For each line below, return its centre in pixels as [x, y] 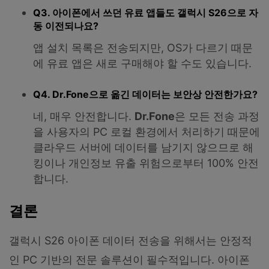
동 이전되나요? [66, 26]
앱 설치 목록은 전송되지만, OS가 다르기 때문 [143, 47]
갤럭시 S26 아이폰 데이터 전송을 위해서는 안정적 [131, 241]
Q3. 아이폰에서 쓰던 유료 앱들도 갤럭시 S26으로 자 [146, 13]
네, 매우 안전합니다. [84, 116]
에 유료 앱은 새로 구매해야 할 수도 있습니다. [142, 63]
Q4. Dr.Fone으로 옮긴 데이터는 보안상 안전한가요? [145, 95]
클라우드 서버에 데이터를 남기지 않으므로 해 [143, 148]
